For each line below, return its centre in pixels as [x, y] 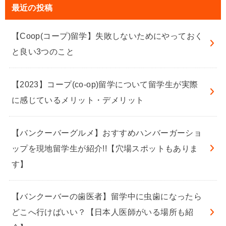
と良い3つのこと [43, 51]
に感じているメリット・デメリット [78, 100]
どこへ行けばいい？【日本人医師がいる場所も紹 [102, 212]
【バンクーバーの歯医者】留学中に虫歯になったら [107, 196]
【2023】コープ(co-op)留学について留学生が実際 [105, 84]
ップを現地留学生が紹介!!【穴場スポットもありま [105, 148]
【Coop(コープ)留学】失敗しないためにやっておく [107, 36]
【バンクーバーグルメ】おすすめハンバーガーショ [107, 132]
